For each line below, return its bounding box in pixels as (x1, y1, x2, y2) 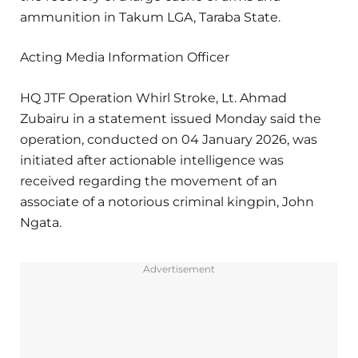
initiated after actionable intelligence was (20, 152, 284, 168)
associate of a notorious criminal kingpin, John (20, 193, 314, 209)
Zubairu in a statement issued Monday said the (20, 110, 321, 126)
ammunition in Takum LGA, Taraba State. (20, 10, 280, 26)
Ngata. (20, 214, 62, 230)
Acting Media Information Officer (20, 50, 229, 66)
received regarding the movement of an (20, 173, 277, 189)
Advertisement (143, 262, 215, 275)
